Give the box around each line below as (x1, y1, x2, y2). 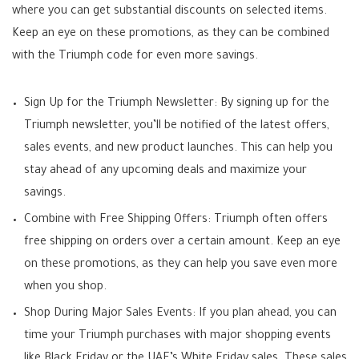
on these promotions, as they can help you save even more (24, 259, 337, 272)
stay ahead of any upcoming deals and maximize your (24, 165, 307, 179)
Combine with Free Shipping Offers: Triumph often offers (24, 214, 328, 228)
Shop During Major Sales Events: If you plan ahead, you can (24, 308, 337, 321)
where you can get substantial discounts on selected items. (12, 6, 327, 19)
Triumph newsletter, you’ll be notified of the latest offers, (24, 120, 329, 134)
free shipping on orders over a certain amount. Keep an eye (24, 236, 341, 250)
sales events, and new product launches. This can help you (24, 143, 333, 156)
